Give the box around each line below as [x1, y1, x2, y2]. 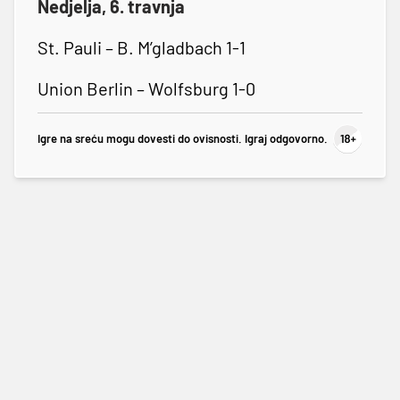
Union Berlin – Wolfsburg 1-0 [37, 77, 255, 99]
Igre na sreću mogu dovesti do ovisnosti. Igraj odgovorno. [37, 131, 328, 146]
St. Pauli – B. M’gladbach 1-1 [37, 36, 246, 58]
